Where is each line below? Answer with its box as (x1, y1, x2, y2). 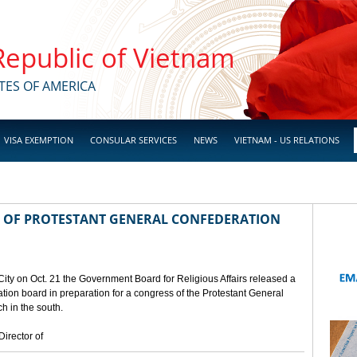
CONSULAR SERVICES (90, 134, 177, 146)
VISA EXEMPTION (4, 134, 73, 146)
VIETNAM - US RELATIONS (234, 134, 339, 146)
